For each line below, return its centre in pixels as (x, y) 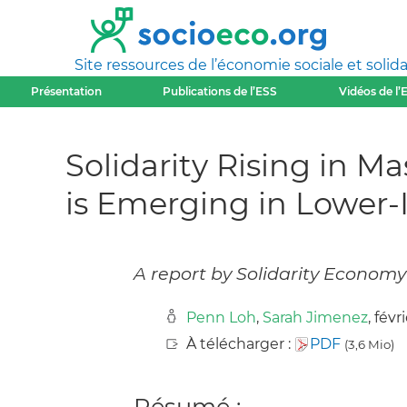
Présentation (66, 91)
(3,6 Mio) (369, 345)
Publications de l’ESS (220, 91)
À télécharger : (240, 344)
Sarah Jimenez (315, 318)
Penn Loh (221, 318)
